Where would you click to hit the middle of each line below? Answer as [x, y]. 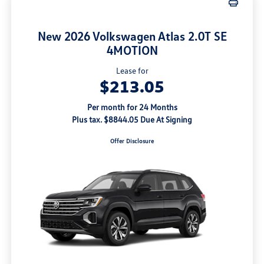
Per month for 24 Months [132, 107]
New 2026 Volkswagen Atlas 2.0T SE [132, 36]
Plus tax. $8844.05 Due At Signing [132, 119]
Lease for [132, 70]
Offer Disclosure [132, 141]
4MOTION [132, 50]
